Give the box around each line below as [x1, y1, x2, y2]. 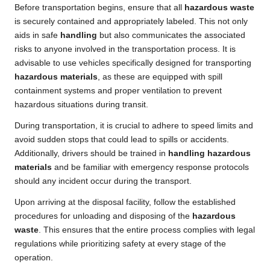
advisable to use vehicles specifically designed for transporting [14, 58, 251, 68]
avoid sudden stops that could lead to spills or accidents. [14, 135, 229, 145]
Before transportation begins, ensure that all [14, 3, 184, 13]
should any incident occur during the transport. [14, 177, 192, 186]
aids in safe [14, 31, 60, 40]
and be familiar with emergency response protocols [52, 163, 249, 172]
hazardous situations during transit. [14, 100, 148, 110]
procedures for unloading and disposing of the [14, 212, 192, 221]
